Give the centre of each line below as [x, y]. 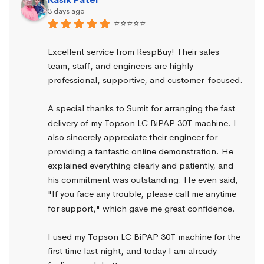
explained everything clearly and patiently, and [141, 166]
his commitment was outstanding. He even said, [143, 180]
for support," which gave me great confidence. [141, 208]
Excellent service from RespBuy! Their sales [133, 51]
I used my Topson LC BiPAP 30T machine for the [144, 236]
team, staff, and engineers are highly [121, 65]
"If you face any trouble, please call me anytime [142, 194]
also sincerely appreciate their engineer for [133, 137]
